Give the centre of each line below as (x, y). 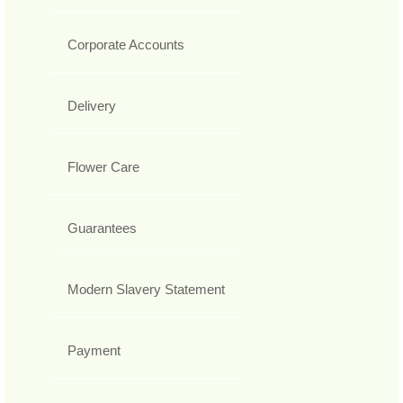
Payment (94, 351)
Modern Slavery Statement (146, 290)
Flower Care (103, 167)
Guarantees (102, 228)
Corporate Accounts (126, 45)
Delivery (92, 106)
